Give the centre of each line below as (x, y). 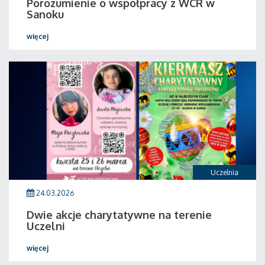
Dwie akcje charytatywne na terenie (119, 215)
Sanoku (45, 14)
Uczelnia (224, 172)
